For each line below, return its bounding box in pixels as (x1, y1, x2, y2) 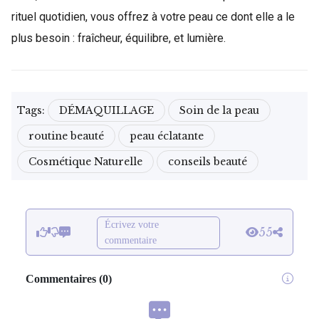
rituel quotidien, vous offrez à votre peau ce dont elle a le (11, 9, 295, 23)
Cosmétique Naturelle (28, 155, 142, 168)
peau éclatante (130, 129, 204, 142)
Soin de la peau (179, 103, 259, 117)
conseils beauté (168, 155, 247, 168)
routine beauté (28, 129, 104, 142)
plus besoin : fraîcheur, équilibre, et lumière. (11, 31, 226, 45)
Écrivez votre (104, 219, 159, 230)
